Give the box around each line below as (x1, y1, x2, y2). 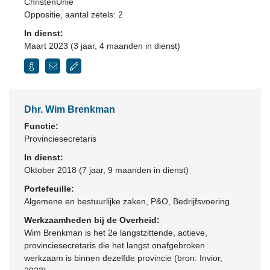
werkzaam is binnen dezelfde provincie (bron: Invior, (24, 253, 222, 263)
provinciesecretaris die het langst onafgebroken (24, 240, 205, 250)
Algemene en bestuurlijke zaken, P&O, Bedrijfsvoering (24, 196, 230, 206)
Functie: (24, 121, 58, 131)
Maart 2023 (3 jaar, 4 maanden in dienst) (24, 41, 180, 51)
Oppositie (24, 10, 60, 19)
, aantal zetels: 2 (60, 10, 123, 19)
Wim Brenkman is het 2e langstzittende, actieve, (24, 228, 207, 237)
